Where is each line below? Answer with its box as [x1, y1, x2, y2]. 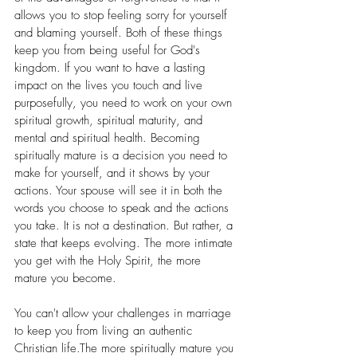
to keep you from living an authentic [14, 323, 196, 339]
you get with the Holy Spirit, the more [14, 253, 205, 269]
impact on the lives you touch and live [14, 77, 206, 94]
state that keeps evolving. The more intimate [14, 235, 237, 252]
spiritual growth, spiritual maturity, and [14, 112, 206, 129]
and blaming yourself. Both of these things [14, 25, 226, 41]
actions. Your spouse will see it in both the [14, 182, 226, 199]
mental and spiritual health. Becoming [14, 130, 204, 147]
